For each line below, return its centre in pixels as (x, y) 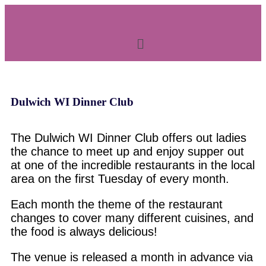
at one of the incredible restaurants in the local (133, 165)
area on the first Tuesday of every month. (120, 179)
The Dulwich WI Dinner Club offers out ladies (129, 138)
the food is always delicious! (86, 232)
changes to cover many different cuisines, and (132, 218)
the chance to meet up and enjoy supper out (127, 152)
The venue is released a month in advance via (132, 257)
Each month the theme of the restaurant (117, 205)
